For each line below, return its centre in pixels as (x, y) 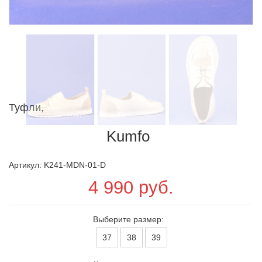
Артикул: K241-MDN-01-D (57, 165)
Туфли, (26, 107)
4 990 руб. (131, 187)
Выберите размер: (128, 219)
